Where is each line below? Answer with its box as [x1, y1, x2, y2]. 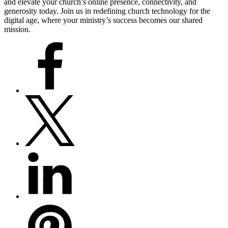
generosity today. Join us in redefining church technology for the [4, 6, 210, 15]
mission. [4, 24, 31, 34]
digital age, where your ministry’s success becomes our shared [4, 15, 203, 24]
